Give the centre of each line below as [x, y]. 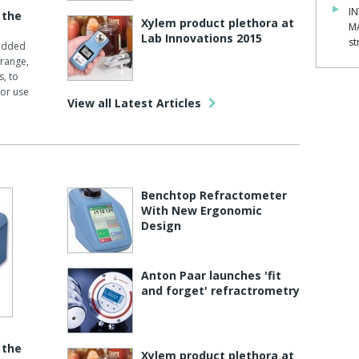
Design [161, 226]
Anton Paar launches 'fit [211, 275]
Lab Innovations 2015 [201, 38]
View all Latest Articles [135, 103]
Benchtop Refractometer [214, 195]
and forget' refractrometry [220, 290]
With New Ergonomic [201, 210]
